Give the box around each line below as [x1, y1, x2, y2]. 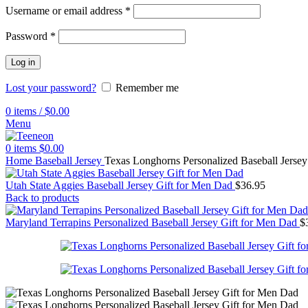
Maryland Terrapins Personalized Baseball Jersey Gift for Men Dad [5, 217, 300, 228]
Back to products [5, 192, 79, 203]
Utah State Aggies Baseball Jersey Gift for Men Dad [5, 179, 235, 191]
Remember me [115, 82, 179, 93]
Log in [11, 57, 35, 67]
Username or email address [5, 5, 125, 16]
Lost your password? [5, 82, 96, 93]
